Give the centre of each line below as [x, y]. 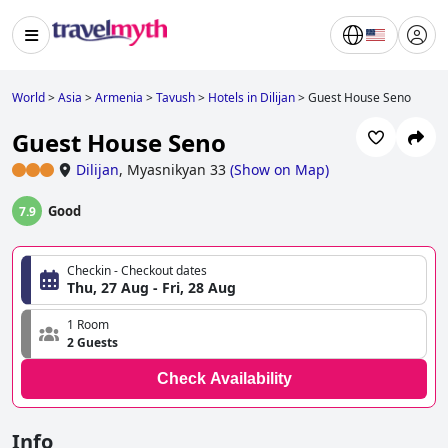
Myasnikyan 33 [176, 170]
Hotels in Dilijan [251, 97]
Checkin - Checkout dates [137, 271]
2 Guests [92, 343]
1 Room [88, 325]
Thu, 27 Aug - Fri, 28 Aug [151, 288]
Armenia [119, 97]
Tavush [175, 97]
